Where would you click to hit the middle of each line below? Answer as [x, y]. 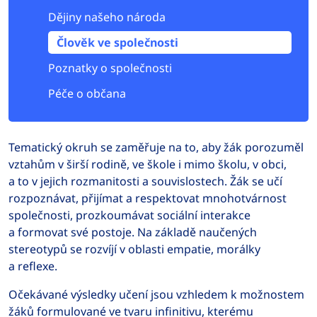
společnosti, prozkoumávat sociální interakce [129, 215]
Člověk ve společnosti [117, 42]
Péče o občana [87, 93]
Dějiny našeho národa [107, 17]
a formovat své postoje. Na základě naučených [133, 232]
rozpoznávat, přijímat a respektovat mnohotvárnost [148, 198]
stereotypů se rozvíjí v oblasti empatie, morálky [134, 249]
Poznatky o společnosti [110, 68]
